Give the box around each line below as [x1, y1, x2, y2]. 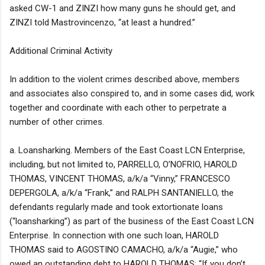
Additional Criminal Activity [9, 45, 112, 56]
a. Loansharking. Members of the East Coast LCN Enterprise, [9, 144, 245, 156]
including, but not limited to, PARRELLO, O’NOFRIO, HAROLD [9, 159, 237, 170]
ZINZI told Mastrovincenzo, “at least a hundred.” [9, 17, 195, 28]
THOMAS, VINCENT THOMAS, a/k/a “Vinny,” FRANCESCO [9, 173, 230, 184]
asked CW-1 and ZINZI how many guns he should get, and [9, 2, 235, 14]
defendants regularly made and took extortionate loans [9, 201, 223, 212]
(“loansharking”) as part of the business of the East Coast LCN [9, 215, 254, 227]
